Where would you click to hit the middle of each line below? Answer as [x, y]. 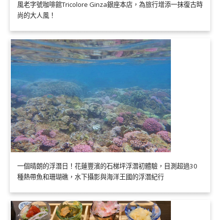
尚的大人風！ [36, 15]
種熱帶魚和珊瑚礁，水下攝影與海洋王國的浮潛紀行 [91, 177]
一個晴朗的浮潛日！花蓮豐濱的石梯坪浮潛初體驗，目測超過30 [107, 166]
